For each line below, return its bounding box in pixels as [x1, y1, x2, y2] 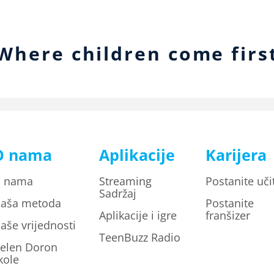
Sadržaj [98, 186, 136, 201]
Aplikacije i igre [98, 208, 177, 223]
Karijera [206, 144, 267, 165]
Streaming [98, 174, 152, 188]
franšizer [206, 208, 251, 223]
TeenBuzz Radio [98, 230, 180, 245]
